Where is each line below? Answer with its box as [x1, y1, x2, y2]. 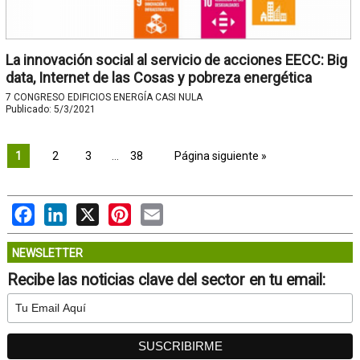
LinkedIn [66, 202, 115, 219]
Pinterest [130, 202, 183, 219]
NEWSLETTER [11, 246, 83, 260]
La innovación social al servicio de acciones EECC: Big [5, 51, 347, 68]
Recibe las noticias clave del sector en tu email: [6, 270, 325, 289]
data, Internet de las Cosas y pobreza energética [5, 68, 312, 86]
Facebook [34, 202, 90, 219]
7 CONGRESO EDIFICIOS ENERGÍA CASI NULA [5, 91, 202, 103]
